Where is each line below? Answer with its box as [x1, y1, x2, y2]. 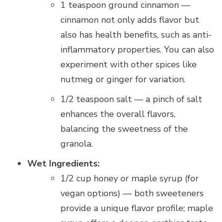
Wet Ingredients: [27, 158, 100, 170]
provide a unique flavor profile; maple [60, 202, 213, 215]
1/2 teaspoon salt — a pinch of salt [60, 93, 202, 106]
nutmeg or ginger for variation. [60, 73, 185, 86]
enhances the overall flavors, [60, 108, 175, 120]
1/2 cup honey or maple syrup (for [60, 172, 199, 185]
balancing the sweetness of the [60, 123, 188, 135]
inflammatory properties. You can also [60, 44, 214, 56]
